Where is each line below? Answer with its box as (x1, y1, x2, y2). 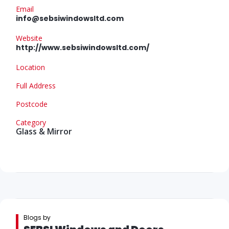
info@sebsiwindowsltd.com (16, 13, 124, 24)
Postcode (16, 99, 48, 109)
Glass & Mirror (16, 125, 72, 137)
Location (16, 62, 45, 72)
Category (16, 117, 46, 127)
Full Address (16, 80, 56, 90)
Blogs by (24, 213, 51, 222)
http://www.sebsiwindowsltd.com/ (16, 42, 149, 53)
